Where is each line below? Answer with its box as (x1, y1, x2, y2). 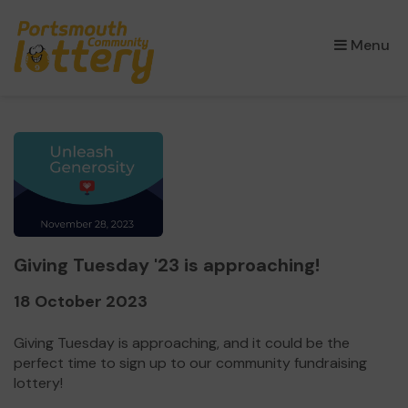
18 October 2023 (14, 291, 148, 312)
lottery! (14, 373, 63, 393)
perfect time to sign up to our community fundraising (14, 353, 367, 372)
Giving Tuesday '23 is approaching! (14, 253, 320, 277)
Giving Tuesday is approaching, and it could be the (14, 333, 350, 352)
